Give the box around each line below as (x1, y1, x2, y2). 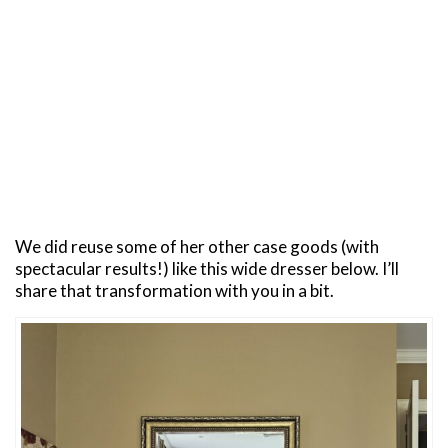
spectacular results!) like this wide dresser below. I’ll (15, 257, 399, 279)
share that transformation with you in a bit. (15, 279, 334, 301)
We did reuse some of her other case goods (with (15, 235, 379, 257)
